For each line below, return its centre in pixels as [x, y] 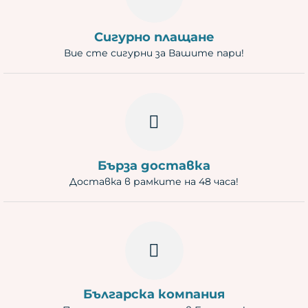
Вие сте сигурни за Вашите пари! [154, 53]
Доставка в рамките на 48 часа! [154, 181]
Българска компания [154, 294]
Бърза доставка [154, 166]
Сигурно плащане [154, 37]
